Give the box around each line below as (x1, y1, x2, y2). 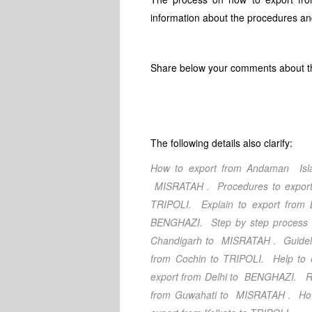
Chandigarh (150, 233, 203, 247)
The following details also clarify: (150, 136, 293, 150)
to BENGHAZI (226, 270, 294, 283)
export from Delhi (150, 270, 227, 283)
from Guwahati (150, 288, 217, 302)
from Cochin (150, 251, 206, 265)
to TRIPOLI (205, 251, 262, 265)
